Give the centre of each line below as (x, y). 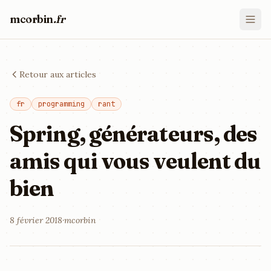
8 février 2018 (36, 220)
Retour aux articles (58, 74)
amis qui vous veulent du (135, 161)
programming (61, 104)
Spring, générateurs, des (134, 134)
